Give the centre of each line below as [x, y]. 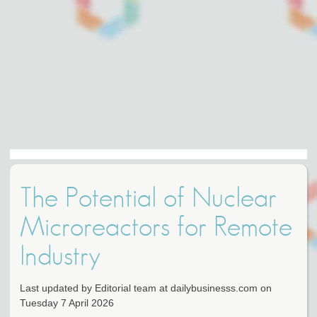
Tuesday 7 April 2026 [67, 303]
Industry [60, 257]
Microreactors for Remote [156, 228]
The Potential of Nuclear [148, 199]
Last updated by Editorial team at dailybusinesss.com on [146, 288]
